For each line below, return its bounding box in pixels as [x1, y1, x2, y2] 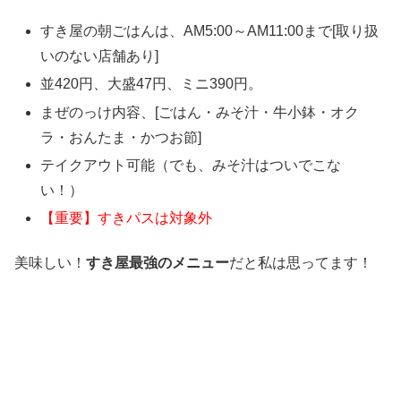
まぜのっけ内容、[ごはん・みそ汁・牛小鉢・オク [40, 104, 360, 120]
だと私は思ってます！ [229, 255, 372, 271]
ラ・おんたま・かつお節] [40, 129, 202, 145]
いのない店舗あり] [40, 48, 159, 64]
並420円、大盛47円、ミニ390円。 [40, 76, 263, 92]
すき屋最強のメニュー [86, 255, 229, 271]
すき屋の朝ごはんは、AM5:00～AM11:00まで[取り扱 [40, 23, 380, 39]
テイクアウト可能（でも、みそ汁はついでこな [40, 157, 342, 173]
